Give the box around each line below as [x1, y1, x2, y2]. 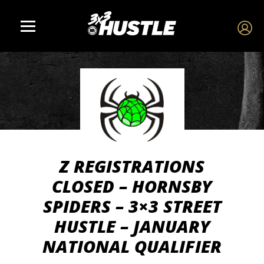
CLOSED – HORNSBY [52, 174, 212, 197]
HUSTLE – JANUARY [54, 214, 210, 237]
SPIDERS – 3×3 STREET [42, 194, 222, 217]
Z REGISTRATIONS [60, 154, 204, 177]
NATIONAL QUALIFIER [42, 235, 222, 258]
